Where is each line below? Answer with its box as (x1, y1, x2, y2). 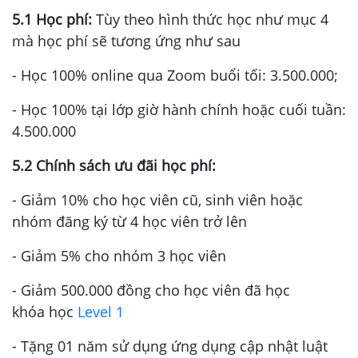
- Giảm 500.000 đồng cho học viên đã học (12, 280, 290, 300)
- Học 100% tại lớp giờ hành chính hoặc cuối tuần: (12, 100, 346, 120)
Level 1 (78, 302, 124, 322)
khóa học (12, 302, 78, 322)
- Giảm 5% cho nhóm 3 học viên (12, 246, 226, 266)
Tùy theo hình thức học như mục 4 (96, 10, 328, 30)
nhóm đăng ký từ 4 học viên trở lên (12, 212, 247, 232)
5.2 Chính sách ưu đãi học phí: (12, 156, 220, 176)
